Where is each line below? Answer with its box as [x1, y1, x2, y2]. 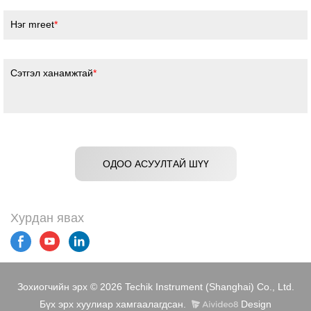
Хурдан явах [10, 211, 84, 226]
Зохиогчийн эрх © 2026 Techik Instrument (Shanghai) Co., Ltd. [17, 281, 294, 293]
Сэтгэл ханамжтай [10, 67, 93, 79]
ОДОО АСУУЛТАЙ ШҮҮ [102, 158, 209, 170]
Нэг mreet [10, 19, 54, 31]
